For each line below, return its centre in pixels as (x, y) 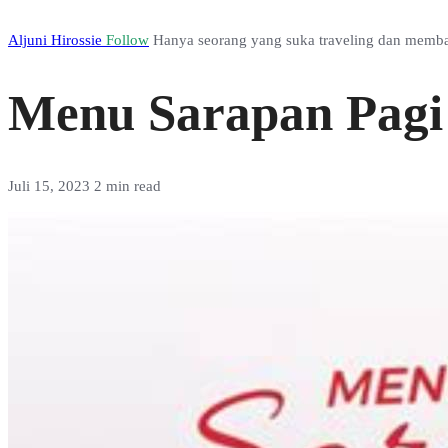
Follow (127, 40)
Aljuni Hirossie (57, 40)
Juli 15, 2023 (51, 186)
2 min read (127, 186)
